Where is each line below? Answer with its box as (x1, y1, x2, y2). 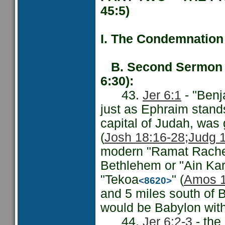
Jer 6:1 (143, 88, 181, 102)
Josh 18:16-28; (104, 131, 188, 144)
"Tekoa (100, 173, 139, 186)
